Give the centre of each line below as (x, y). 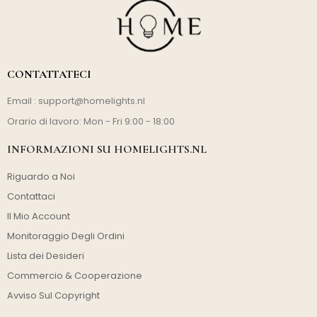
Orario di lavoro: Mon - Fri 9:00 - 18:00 (91, 122)
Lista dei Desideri (46, 256)
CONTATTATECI (49, 75)
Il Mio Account (39, 217)
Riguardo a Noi (41, 177)
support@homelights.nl (92, 101)
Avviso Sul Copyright (53, 296)
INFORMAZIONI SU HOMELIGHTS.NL (107, 150)
